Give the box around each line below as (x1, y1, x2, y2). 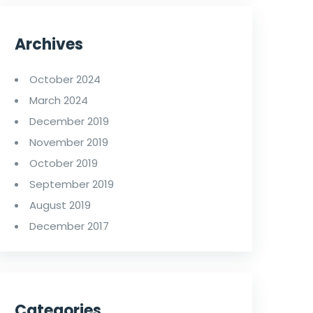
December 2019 (29, 113, 109, 129)
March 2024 (29, 92, 88, 108)
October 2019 (29, 155, 98, 170)
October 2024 (29, 71, 101, 87)
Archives (15, 33, 83, 55)
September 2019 (29, 176, 114, 191)
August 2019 (29, 197, 91, 212)
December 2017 (29, 218, 109, 233)
